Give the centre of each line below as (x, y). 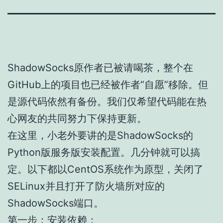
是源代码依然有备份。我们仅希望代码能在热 (107, 101)
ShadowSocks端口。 (56, 203)
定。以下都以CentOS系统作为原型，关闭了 (106, 169)
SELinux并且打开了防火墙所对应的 (86, 186)
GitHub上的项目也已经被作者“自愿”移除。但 (108, 84)
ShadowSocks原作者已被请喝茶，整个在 (100, 67)
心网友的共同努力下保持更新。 (77, 118)
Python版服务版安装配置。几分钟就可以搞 (104, 152)
